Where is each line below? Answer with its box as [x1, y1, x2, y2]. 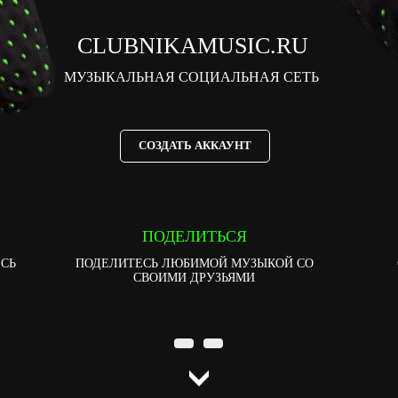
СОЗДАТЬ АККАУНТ [138, 139, 251, 152]
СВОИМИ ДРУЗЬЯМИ [133, 271, 256, 284]
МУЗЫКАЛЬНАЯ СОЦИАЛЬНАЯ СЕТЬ [63, 69, 319, 84]
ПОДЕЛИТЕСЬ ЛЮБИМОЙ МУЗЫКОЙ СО [75, 257, 314, 270]
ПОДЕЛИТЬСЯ [141, 227, 247, 245]
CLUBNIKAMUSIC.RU [77, 33, 308, 59]
